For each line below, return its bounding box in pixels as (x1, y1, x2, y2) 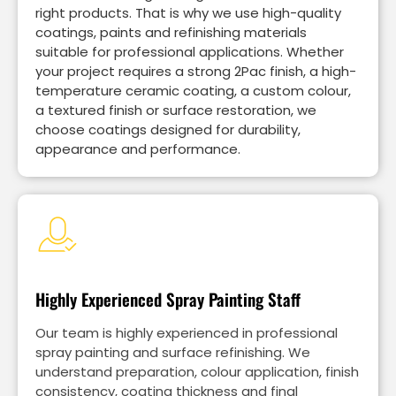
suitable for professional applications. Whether (35, 42, 344, 61)
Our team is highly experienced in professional (35, 324, 338, 343)
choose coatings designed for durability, (35, 119, 301, 139)
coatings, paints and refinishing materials (35, 22, 307, 42)
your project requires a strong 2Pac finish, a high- (35, 61, 356, 80)
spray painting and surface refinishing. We (35, 343, 310, 362)
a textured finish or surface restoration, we (35, 100, 316, 119)
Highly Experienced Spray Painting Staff (35, 286, 301, 311)
